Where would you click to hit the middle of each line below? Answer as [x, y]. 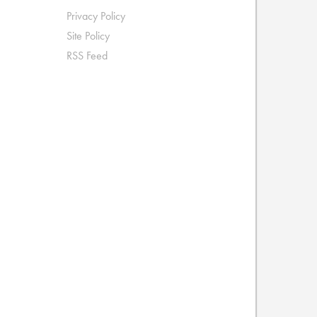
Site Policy [88, 36]
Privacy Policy [96, 16]
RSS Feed [87, 56]
